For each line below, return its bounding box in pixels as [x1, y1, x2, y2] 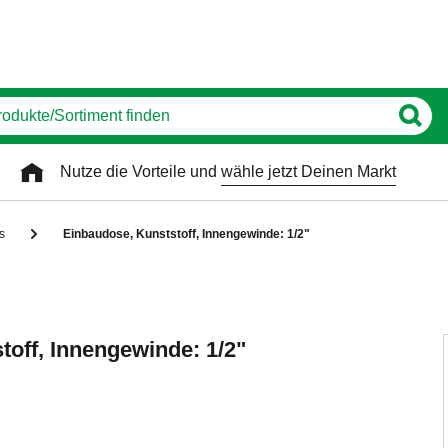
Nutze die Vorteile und [60, 163, 221, 180]
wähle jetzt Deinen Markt [221, 163, 396, 180]
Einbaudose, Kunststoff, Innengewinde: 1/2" [63, 227, 310, 241]
